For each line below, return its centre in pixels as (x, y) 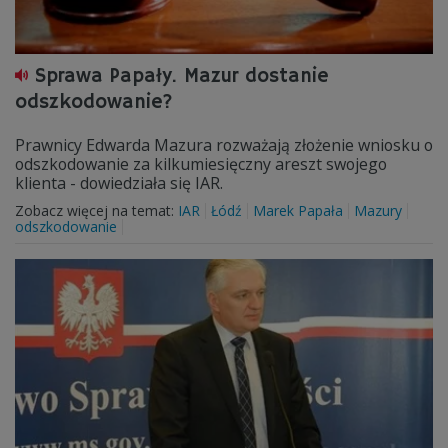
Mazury (378, 210)
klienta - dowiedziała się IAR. (119, 183)
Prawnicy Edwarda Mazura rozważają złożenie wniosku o (224, 145)
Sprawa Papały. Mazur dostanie (182, 76)
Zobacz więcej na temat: (96, 210)
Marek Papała (298, 210)
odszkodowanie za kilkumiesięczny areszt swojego (201, 164)
